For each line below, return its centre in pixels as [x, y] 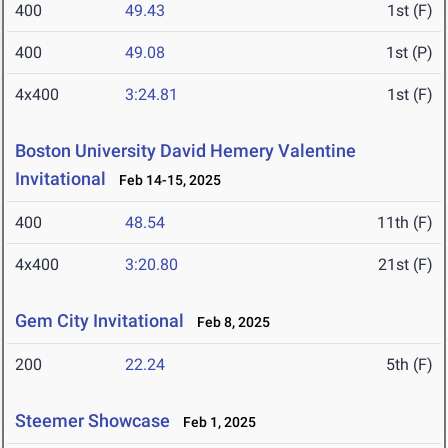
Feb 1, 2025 [215, 422]
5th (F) [409, 365]
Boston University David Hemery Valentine [185, 151]
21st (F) [405, 265]
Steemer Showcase [92, 421]
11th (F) [405, 223]
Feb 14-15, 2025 [165, 180]
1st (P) [409, 53]
